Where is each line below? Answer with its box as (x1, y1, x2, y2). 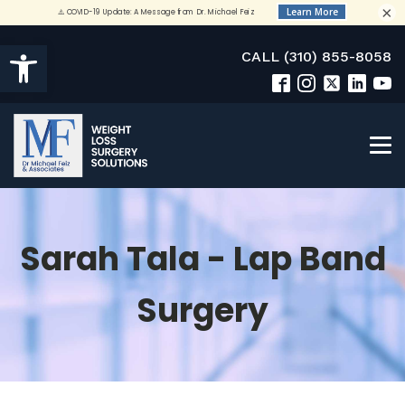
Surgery (137, 287, 268, 334)
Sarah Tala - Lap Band (19, 235, 386, 282)
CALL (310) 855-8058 (241, 48, 391, 65)
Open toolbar (8, 36, 109, 71)
